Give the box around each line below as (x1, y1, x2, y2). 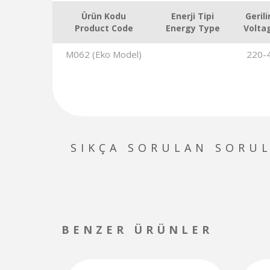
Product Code (74, 22, 133, 34)
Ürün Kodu (81, 10, 126, 22)
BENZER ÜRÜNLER (61, 222, 213, 237)
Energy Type (165, 22, 220, 34)
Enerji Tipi (171, 10, 214, 22)
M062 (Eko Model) (66, 48, 142, 60)
